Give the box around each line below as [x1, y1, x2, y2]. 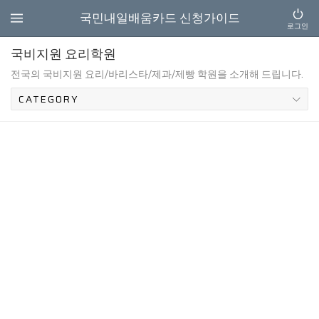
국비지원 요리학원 [11, 44, 116, 64]
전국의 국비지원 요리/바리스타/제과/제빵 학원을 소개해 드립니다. [11, 66, 303, 82]
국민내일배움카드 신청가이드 [79, 9, 240, 27]
